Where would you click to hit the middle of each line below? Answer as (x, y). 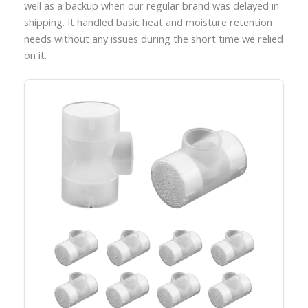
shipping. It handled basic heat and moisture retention (148, 22)
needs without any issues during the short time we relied (153, 38)
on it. (35, 55)
